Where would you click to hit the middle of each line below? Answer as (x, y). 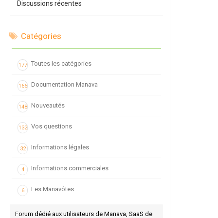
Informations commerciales (70, 168)
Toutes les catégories (61, 64)
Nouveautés (48, 105)
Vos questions (52, 126)
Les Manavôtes (53, 189)
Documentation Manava (64, 84)
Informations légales (60, 147)
